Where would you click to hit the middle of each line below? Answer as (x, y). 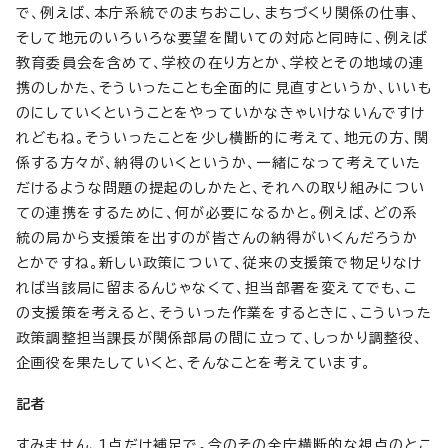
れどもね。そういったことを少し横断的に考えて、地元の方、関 (222, 137)
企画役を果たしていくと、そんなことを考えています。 (193, 362)
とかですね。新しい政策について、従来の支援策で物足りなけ (219, 262)
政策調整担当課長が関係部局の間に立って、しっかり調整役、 (220, 337)
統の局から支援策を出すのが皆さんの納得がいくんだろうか (217, 237)
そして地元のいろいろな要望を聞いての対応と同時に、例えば (222, 37)
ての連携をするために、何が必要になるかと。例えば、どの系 (217, 212)
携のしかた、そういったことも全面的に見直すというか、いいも (224, 87)
